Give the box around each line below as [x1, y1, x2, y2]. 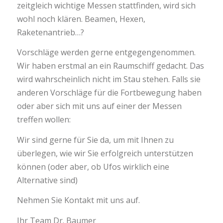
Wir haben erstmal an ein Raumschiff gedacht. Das [16, 60, 204, 72]
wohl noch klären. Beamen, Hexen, [16, 13, 145, 24]
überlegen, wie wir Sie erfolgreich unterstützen [16, 147, 193, 159]
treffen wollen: [16, 114, 71, 125]
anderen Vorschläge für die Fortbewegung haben [16, 87, 202, 99]
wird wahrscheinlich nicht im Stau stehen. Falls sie [16, 74, 201, 85]
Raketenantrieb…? [16, 26, 84, 38]
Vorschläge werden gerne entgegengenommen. [16, 47, 196, 58]
